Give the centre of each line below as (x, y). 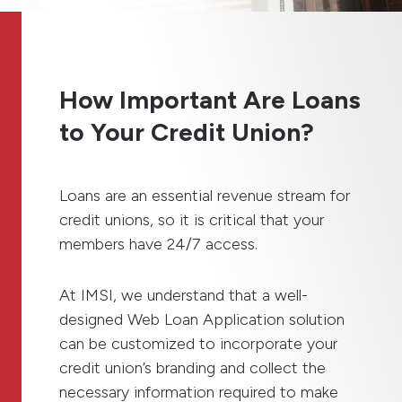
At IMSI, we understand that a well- (184, 295)
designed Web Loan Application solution (202, 319)
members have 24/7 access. (159, 244)
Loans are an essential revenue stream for (205, 195)
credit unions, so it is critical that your (192, 219)
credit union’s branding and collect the (193, 367)
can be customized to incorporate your (199, 343)
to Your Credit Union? (187, 131)
